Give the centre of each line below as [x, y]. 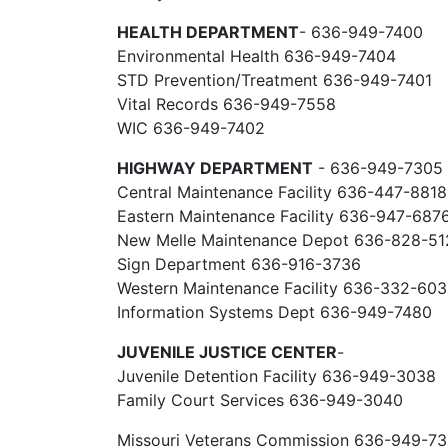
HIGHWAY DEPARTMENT [215, 168]
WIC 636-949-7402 [191, 128]
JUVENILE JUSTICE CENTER [227, 352]
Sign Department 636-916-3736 [239, 264]
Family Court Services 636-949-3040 [260, 400]
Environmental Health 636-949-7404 [256, 56]
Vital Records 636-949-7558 [226, 104]
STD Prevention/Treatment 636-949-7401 [274, 80]
